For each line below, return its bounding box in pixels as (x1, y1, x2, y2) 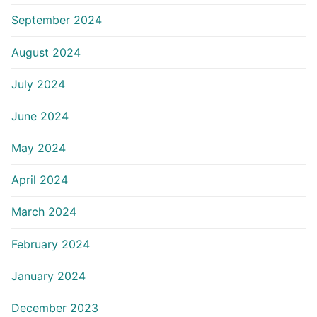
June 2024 (11, 108, 69, 123)
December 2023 (11, 301, 98, 316)
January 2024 (11, 268, 86, 283)
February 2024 (11, 236, 90, 251)
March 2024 (11, 204, 76, 219)
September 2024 (11, 13, 102, 28)
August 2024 (11, 45, 81, 59)
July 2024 (11, 76, 65, 91)
